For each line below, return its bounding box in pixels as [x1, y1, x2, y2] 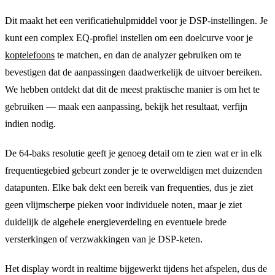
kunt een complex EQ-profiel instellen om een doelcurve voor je [5, 32, 253, 43]
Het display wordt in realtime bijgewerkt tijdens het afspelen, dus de [5, 263, 267, 274]
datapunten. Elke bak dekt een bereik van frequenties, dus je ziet [5, 182, 253, 193]
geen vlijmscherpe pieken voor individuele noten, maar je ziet [5, 199, 242, 210]
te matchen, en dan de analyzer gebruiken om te [55, 49, 241, 60]
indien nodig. [5, 118, 56, 129]
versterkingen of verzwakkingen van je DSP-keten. [5, 233, 203, 244]
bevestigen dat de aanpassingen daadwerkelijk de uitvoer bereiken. [5, 66, 262, 77]
